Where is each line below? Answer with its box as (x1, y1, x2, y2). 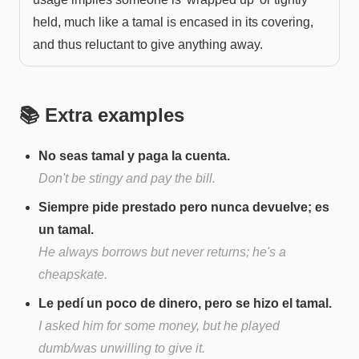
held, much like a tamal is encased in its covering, (33, 14, 313, 29)
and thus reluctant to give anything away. (33, 37, 263, 51)
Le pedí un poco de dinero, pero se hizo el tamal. (38, 296, 332, 310)
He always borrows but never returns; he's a (38, 244, 286, 259)
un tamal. (38, 222, 94, 236)
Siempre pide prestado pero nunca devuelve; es (38, 200, 329, 214)
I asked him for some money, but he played (38, 318, 280, 333)
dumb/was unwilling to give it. (38, 341, 205, 355)
